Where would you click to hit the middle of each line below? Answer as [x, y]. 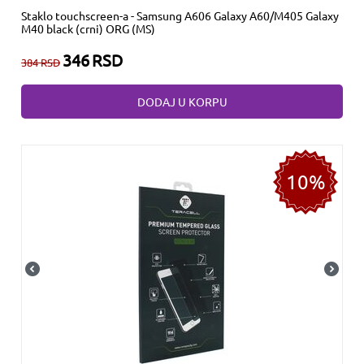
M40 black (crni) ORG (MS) [88, 28]
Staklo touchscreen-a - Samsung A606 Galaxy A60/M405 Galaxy [180, 15]
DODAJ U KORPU [182, 101]
